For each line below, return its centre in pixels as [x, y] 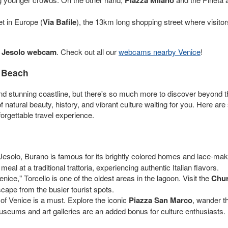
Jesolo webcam [29, 52]
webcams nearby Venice [160, 51]
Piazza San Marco [161, 200]
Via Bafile [60, 22]
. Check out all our [88, 51]
